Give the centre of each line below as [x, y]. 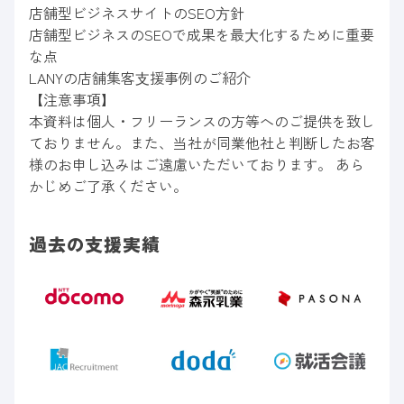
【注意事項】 [72, 100]
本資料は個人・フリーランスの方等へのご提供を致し [202, 121]
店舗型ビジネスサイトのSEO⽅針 [137, 13]
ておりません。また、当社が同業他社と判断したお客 [202, 143]
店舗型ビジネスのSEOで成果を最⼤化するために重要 [202, 35]
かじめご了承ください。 [108, 186]
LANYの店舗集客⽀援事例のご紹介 [140, 78]
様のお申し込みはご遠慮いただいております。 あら [197, 165]
